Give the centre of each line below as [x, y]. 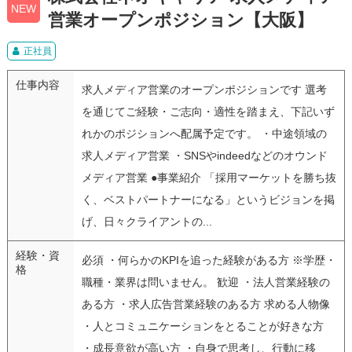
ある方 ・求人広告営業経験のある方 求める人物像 [205, 304]
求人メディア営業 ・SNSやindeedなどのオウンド [204, 155]
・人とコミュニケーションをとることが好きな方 [202, 326]
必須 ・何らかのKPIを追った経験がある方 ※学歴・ [209, 260]
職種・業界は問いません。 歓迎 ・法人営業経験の [205, 282]
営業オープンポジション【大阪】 [180, 20]
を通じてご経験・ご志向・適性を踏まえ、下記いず [208, 111]
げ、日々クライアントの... [147, 221]
